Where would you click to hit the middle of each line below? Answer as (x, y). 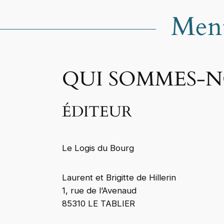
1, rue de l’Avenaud (99, 191)
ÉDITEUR (97, 112)
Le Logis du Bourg (98, 148)
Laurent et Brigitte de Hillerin (119, 178)
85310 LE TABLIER (98, 204)
